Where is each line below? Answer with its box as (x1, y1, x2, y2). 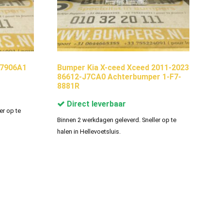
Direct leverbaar (64, 99, 126, 108)
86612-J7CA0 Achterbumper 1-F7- (57, 72, 181, 81)
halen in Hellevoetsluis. (57, 127, 121, 135)
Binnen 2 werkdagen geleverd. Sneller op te (57, 116, 176, 124)
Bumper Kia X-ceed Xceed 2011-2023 (57, 62, 189, 72)
